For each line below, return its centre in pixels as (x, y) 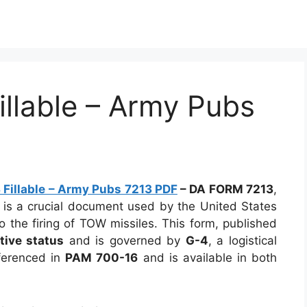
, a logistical (242, 241)
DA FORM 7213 (232, 189)
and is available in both (207, 258)
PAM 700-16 (102, 258)
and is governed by (125, 241)
